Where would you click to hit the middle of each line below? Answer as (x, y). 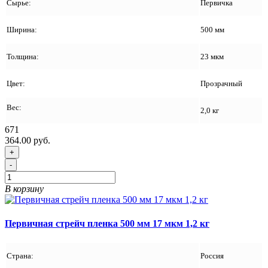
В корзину (24, 189)
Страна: (21, 256)
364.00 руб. (28, 141)
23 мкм (212, 57)
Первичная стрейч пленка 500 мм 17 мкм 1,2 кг (107, 223)
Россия (212, 256)
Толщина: (23, 57)
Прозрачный (221, 84)
